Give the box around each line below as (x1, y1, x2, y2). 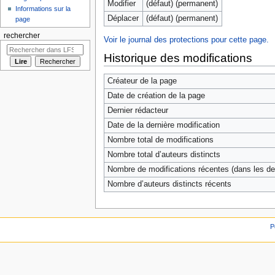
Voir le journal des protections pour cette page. (103, 36, 269, 44)
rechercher (3, 32, 40, 40)
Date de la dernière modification (107, 121, 220, 130)
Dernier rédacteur (107, 106, 168, 115)
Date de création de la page (107, 91, 205, 101)
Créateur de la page (107, 77, 177, 86)
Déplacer (107, 14, 139, 23)
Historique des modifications (103, 51, 252, 64)
